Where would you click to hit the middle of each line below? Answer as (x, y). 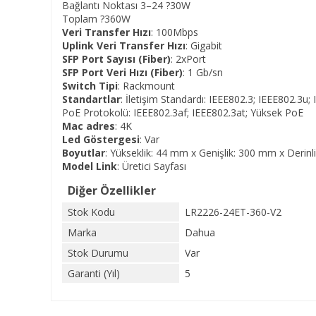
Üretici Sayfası (154, 166)
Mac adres (89, 126)
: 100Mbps (175, 32)
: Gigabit (204, 45)
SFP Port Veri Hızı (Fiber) (122, 72)
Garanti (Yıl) (94, 273)
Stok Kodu (91, 212)
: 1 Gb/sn (203, 72)
